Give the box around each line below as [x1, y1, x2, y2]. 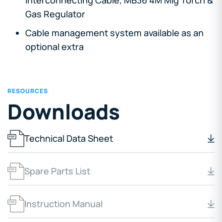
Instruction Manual [24, 198, 103, 210]
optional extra [25, 40, 84, 53]
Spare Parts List [24, 165, 90, 177]
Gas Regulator [25, 7, 85, 20]
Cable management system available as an [25, 26, 204, 39]
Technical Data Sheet [24, 132, 113, 145]
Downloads [7, 97, 120, 126]
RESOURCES [7, 86, 48, 95]
